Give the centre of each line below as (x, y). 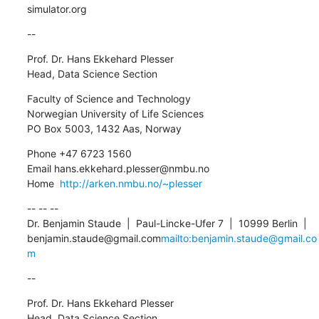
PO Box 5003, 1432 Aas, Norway (104, 128)
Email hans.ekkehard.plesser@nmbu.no (118, 168)
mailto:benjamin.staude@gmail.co (239, 238)
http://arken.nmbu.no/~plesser (131, 183)
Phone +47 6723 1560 (79, 153)
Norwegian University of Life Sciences (115, 113)
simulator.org (57, 9)
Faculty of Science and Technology (109, 98)
